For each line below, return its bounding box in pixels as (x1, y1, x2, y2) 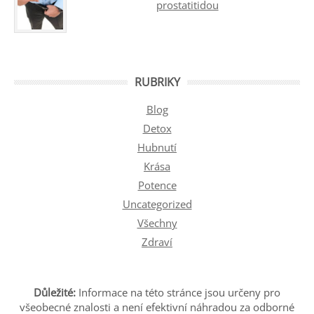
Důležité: (34, 285, 76, 300)
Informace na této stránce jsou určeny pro (76, 285, 280, 300)
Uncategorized (122, 197, 192, 212)
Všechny (137, 216, 177, 231)
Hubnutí (137, 140, 177, 155)
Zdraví (142, 235, 172, 250)
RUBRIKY (134, 74, 180, 90)
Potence (137, 178, 177, 193)
